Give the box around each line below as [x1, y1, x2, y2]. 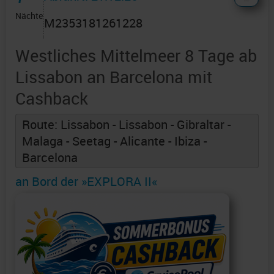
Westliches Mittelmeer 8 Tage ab [15, 44, 257, 67]
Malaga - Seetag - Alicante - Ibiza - [22, 133, 207, 150]
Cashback [15, 87, 88, 110]
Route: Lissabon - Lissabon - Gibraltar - [22, 116, 231, 133]
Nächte [15, 10, 43, 22]
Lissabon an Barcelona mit [15, 65, 212, 89]
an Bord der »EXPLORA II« [15, 173, 157, 190]
